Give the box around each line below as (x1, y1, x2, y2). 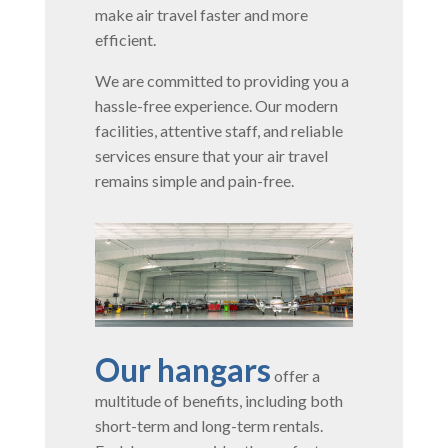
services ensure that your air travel (94, 145, 328, 165)
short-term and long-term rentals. (94, 415, 323, 435)
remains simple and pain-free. (94, 170, 294, 190)
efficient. (94, 29, 156, 49)
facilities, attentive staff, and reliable (94, 120, 343, 140)
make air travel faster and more (94, 4, 308, 24)
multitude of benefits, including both (94, 390, 343, 410)
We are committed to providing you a (94, 70, 349, 90)
